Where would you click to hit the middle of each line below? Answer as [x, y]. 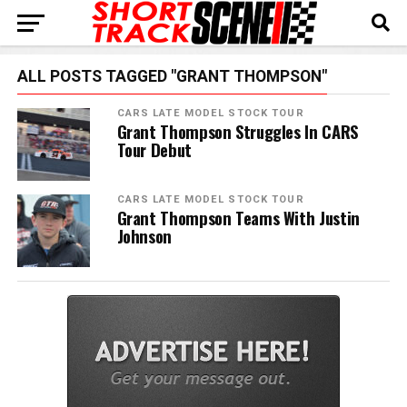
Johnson [144, 236]
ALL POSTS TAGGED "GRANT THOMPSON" [172, 76]
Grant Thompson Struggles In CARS [237, 131]
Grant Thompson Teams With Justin [238, 218]
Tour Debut [154, 149]
